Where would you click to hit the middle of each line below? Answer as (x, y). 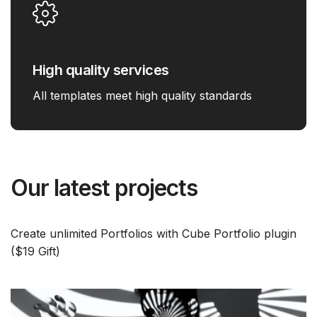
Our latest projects (104, 188)
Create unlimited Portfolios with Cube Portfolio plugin (154, 234)
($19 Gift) (35, 252)
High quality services (101, 70)
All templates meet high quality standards (142, 96)
